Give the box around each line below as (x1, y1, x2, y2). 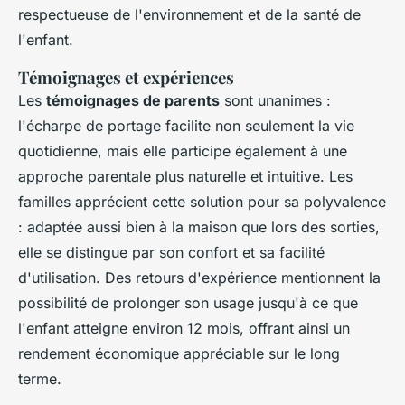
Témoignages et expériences (18, 66, 234, 89)
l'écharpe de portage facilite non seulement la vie (18, 117, 354, 136)
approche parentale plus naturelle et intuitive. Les (18, 167, 353, 186)
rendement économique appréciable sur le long (18, 344, 340, 363)
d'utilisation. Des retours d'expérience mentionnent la (18, 268, 381, 287)
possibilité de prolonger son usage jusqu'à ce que (18, 294, 358, 313)
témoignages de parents (46, 91, 220, 110)
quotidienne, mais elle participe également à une (18, 142, 347, 161)
